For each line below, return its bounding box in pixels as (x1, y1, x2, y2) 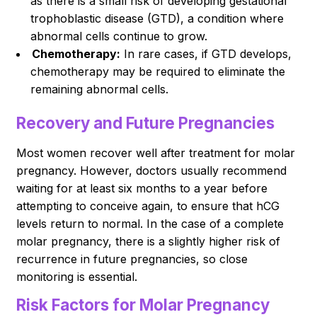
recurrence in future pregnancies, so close (16, 251, 248, 266)
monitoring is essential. (16, 269, 138, 284)
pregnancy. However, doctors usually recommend (16, 163, 287, 178)
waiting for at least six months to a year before (16, 180, 268, 195)
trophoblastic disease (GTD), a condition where (30, 11, 284, 25)
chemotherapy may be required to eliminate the (30, 64, 286, 79)
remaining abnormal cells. (30, 81, 169, 96)
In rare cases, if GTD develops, (120, 46, 292, 61)
